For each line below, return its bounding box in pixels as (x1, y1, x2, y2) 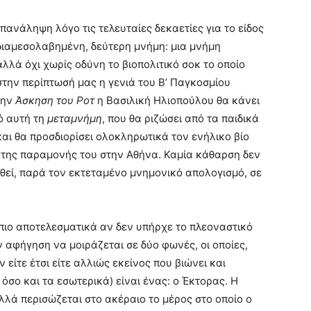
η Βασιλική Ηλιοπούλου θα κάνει (94, 94, 260, 107)
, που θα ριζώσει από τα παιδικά (102, 112, 259, 125)
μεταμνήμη (47, 112, 102, 125)
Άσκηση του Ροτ (15, 94, 94, 107)
